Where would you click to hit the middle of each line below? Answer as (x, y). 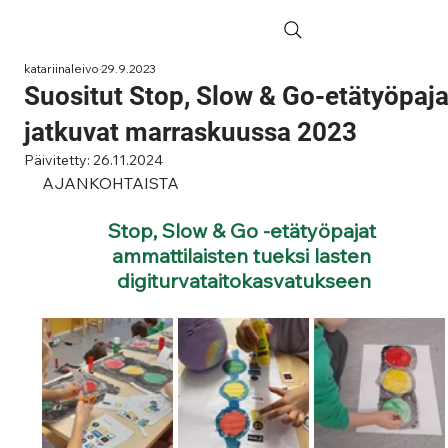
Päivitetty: (59, 160)
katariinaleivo (62, 68)
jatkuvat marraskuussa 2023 (191, 132)
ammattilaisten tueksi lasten (244, 255)
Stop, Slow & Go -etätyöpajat (244, 230)
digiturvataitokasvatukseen (244, 280)
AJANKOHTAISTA (111, 183)
